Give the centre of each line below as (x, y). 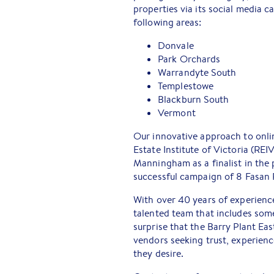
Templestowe (186, 86)
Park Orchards (189, 59)
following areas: (168, 22)
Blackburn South (194, 99)
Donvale (176, 46)
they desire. (159, 254)
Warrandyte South (197, 72)
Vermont (177, 113)
